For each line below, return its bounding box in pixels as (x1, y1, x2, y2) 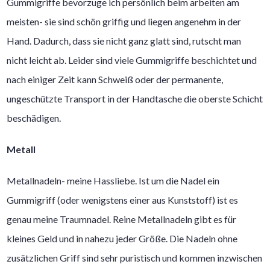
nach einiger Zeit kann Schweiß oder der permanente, (7, 73, 224, 85)
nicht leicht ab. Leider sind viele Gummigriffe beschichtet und (7, 54, 257, 66)
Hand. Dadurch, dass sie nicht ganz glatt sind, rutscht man (7, 34, 242, 46)
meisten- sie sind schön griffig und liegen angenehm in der (7, 15, 242, 27)
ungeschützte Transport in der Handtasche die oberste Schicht (7, 92, 263, 104)
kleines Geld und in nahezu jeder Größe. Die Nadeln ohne (7, 232, 238, 244)
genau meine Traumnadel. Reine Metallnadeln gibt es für (7, 213, 237, 225)
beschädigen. (7, 111, 61, 124)
